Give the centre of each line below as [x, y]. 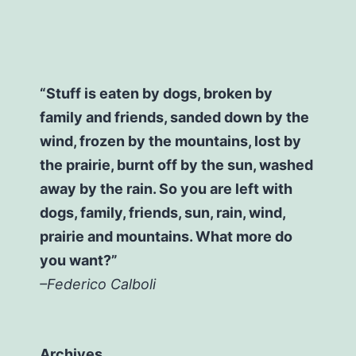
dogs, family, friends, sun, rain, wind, [163, 213]
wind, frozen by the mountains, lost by [170, 141]
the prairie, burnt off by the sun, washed [176, 165]
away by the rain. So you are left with [166, 189]
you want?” [79, 261]
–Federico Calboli [98, 284]
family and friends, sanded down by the [174, 118]
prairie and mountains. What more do [166, 237]
